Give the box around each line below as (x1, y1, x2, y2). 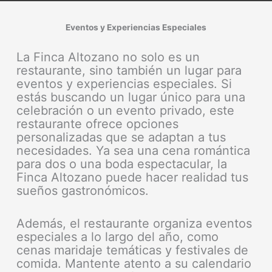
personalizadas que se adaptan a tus (16, 129, 226, 144)
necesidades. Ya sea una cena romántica (16, 143, 251, 158)
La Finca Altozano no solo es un (16, 49, 200, 64)
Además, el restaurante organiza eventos (16, 216, 253, 231)
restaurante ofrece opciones (16, 116, 179, 131)
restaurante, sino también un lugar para (16, 63, 242, 78)
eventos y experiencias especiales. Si (16, 76, 233, 91)
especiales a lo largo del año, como (16, 229, 219, 244)
